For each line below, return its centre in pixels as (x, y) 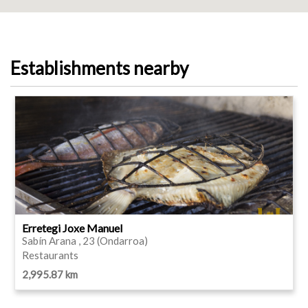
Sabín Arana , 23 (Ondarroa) (85, 240)
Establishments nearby (99, 68)
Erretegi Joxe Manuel (72, 228)
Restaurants (50, 255)
